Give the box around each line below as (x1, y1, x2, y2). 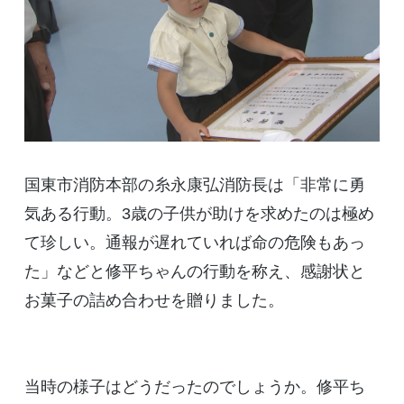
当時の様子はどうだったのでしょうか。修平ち (23, 377, 365, 396)
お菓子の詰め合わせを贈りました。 (23, 290, 284, 309)
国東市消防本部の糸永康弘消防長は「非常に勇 (23, 175, 365, 194)
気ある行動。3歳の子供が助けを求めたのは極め (23, 204, 374, 223)
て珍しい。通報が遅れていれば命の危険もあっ (23, 233, 365, 252)
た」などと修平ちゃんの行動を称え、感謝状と (23, 262, 365, 280)
